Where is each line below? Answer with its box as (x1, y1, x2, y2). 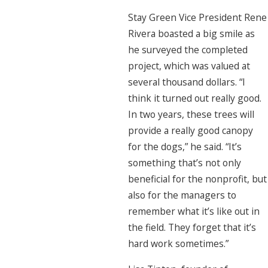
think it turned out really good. (127, 92, 261, 105)
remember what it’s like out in (127, 205, 260, 218)
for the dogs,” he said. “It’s (127, 140, 242, 154)
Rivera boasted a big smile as (127, 27, 255, 41)
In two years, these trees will (127, 108, 254, 121)
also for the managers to (127, 188, 236, 202)
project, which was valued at (127, 59, 250, 73)
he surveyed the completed (127, 43, 248, 57)
